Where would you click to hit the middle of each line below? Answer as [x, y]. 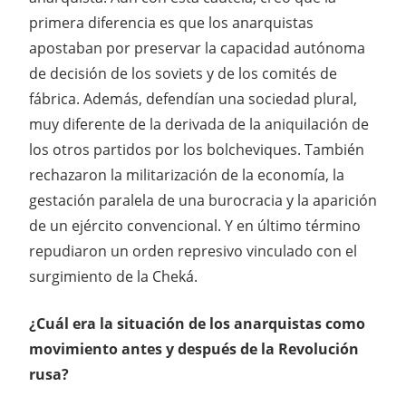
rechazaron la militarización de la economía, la [187, 175]
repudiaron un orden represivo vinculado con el [193, 251]
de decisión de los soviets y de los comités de [183, 74]
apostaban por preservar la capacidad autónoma [197, 48]
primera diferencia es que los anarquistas [171, 23]
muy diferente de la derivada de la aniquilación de [199, 125]
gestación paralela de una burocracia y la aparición [203, 201]
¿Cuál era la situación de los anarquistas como [197, 324]
